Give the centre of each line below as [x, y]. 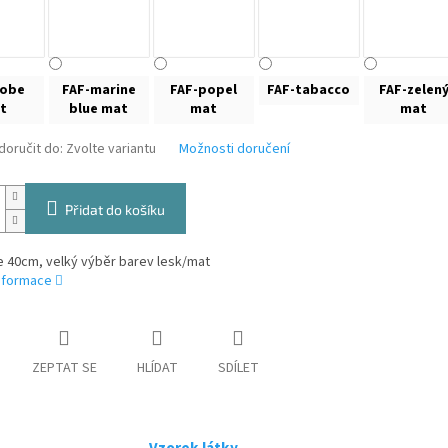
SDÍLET [238, 368]
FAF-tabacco [308, 90]
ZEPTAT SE [64, 368]
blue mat [98, 109]
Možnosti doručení [234, 149]
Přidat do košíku [114, 210]
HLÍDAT [157, 368]
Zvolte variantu [110, 149]
